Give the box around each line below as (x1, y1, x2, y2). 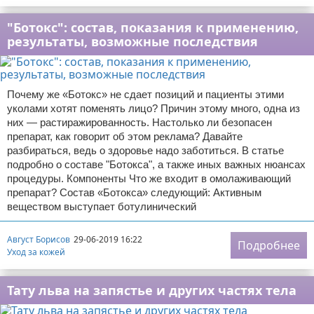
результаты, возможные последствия (7, 33, 258, 50)
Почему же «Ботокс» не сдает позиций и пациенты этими (7, 88, 284, 100)
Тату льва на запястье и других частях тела (7, 282, 296, 299)
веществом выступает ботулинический (7, 200, 196, 212)
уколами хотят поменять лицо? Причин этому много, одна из (7, 102, 300, 114)
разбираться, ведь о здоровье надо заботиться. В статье (7, 144, 284, 156)
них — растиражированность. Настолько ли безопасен (7, 116, 272, 128)
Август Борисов (7, 233, 70, 245)
